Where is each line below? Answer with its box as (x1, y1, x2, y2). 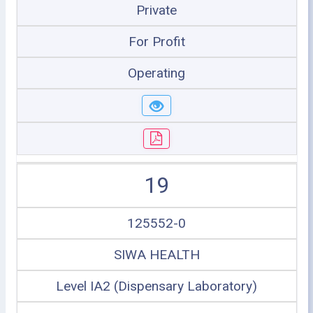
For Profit (128, 34, 185, 50)
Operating (128, 65, 185, 81)
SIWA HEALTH (113, 247, 200, 263)
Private (136, 2, 177, 18)
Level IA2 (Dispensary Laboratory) (56, 278, 257, 294)
